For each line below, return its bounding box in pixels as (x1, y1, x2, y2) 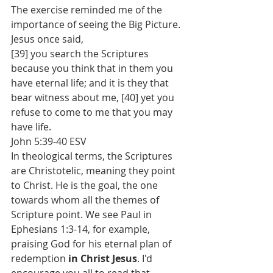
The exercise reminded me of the (11, 3, 165, 16)
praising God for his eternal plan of (11, 237, 174, 250)
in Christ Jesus (68, 252, 137, 265)
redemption (11, 252, 68, 265)
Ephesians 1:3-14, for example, (11, 222, 152, 236)
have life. (11, 120, 54, 133)
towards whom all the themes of (11, 193, 161, 207)
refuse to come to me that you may (11, 105, 175, 119)
